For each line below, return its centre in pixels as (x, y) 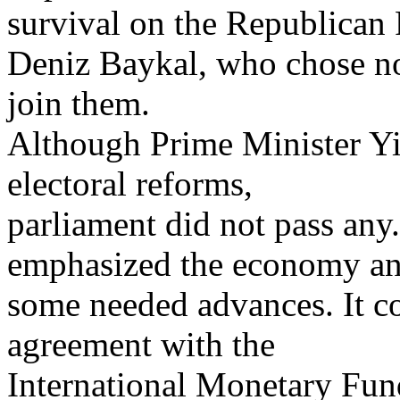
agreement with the (141, 344)
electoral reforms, (130, 183)
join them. (79, 103)
